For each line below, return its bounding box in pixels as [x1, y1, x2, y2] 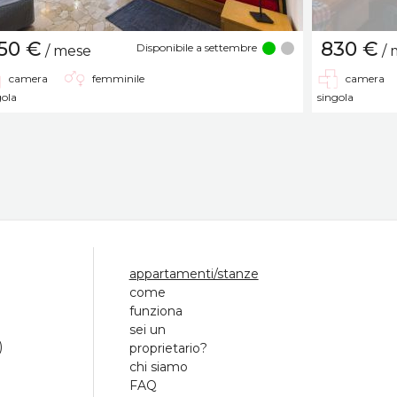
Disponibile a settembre [136, 40, 257, 54]
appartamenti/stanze [128, 265, 259, 282]
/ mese [42, 42, 91, 59]
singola [317, 90, 354, 104]
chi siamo [128, 358, 188, 375]
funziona [128, 302, 183, 319]
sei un [128, 321, 166, 338]
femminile [92, 71, 144, 85]
